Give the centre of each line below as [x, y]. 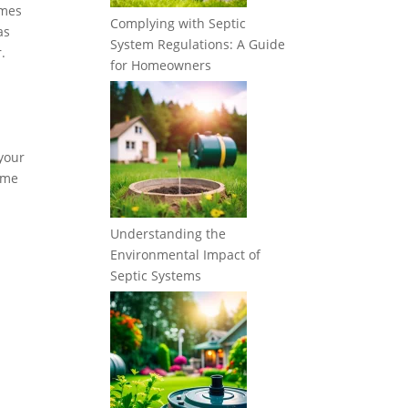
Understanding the [168, 234]
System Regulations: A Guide [198, 44]
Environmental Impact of [185, 255]
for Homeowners [161, 65]
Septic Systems [156, 275]
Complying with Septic [178, 23]
